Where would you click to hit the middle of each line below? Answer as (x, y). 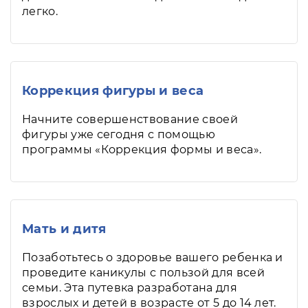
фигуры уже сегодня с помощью (119, 134)
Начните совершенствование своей (130, 119)
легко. (40, 11)
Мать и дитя (64, 229)
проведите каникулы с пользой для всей (143, 273)
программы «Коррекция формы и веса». (142, 150)
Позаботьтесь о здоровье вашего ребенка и (153, 257)
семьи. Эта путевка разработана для (130, 288)
